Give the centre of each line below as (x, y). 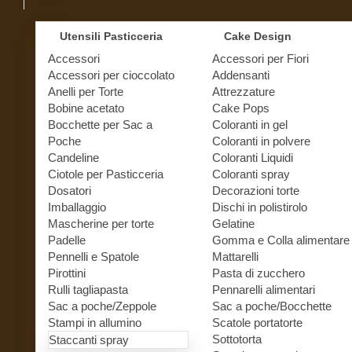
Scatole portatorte (257, 322)
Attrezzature (243, 91)
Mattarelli (235, 256)
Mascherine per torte (101, 223)
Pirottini (67, 273)
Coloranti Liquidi (252, 157)
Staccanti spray (89, 339)
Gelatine (233, 223)
